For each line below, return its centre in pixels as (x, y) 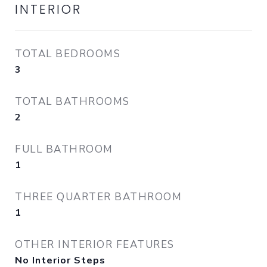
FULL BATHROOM (64, 149)
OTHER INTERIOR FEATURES (95, 245)
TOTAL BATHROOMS (72, 102)
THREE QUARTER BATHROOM (98, 197)
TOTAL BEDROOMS (68, 54)
